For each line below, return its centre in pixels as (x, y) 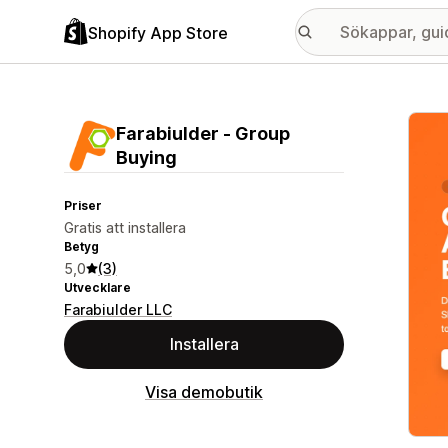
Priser (83, 205)
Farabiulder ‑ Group (203, 133)
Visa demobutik (204, 392)
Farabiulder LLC (118, 309)
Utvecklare (97, 287)
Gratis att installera (125, 227)
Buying (146, 157)
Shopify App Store (158, 32)
